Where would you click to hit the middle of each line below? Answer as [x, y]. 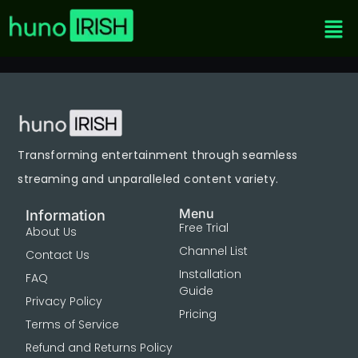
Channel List [213, 251]
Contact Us [58, 255]
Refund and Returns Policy [99, 347]
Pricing [198, 314]
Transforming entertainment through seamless [158, 155]
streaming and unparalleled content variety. [148, 179]
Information [66, 215]
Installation [210, 274]
